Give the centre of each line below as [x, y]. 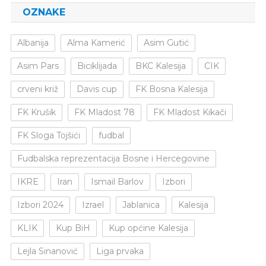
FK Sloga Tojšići [48, 136]
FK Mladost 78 [104, 113]
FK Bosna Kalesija [171, 89]
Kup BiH [73, 228]
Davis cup [96, 89]
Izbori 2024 [40, 205]
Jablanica [141, 205]
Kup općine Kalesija [148, 228]
